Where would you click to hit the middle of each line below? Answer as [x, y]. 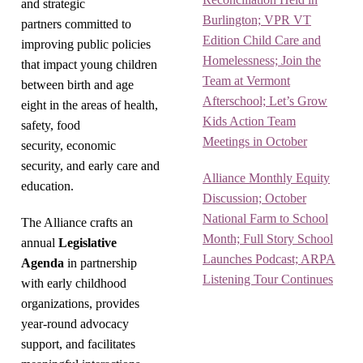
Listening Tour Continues [268, 279]
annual [40, 243]
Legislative [88, 243]
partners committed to [76, 24]
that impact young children [89, 64]
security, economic [68, 145]
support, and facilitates [78, 344]
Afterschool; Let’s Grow [265, 101]
